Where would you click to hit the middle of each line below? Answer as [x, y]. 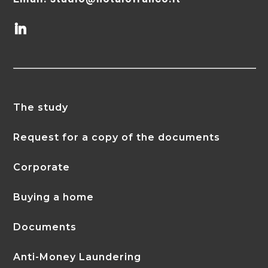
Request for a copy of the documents [117, 138]
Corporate [42, 167]
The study [41, 108]
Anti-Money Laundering [77, 257]
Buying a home [54, 197]
